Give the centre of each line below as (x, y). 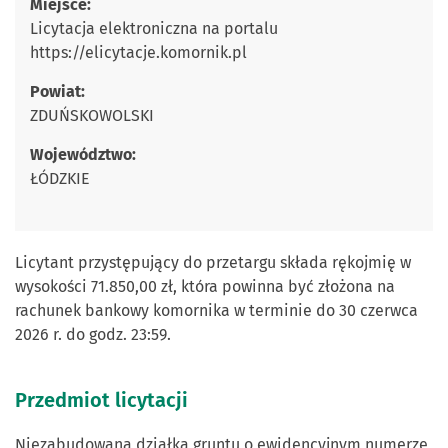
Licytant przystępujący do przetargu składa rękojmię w (213, 262)
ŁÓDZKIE (60, 178)
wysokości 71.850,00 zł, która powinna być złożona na (205, 286)
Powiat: (57, 91)
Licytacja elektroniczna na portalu (154, 28)
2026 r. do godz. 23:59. (97, 334)
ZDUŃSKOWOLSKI (92, 115)
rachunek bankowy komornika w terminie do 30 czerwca (216, 310)
